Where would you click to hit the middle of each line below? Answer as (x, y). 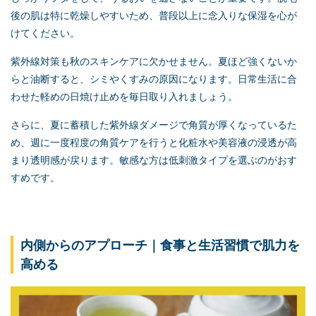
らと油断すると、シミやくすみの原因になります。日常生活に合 (154, 79)
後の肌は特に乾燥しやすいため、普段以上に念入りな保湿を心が (154, 16)
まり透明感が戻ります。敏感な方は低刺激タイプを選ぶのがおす (154, 160)
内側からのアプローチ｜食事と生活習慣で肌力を (160, 245)
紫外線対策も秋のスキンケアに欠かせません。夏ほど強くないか (154, 61)
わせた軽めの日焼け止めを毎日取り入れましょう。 (124, 97)
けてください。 (45, 33)
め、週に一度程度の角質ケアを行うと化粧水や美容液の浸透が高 (154, 142)
